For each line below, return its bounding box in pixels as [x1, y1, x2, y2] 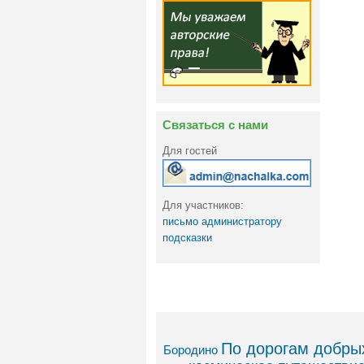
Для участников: [162, 198, 244, 211]
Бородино [163, 343, 218, 357]
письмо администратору [162, 214, 282, 227]
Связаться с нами [162, 118, 268, 132]
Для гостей [162, 145, 217, 158]
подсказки [162, 231, 212, 244]
